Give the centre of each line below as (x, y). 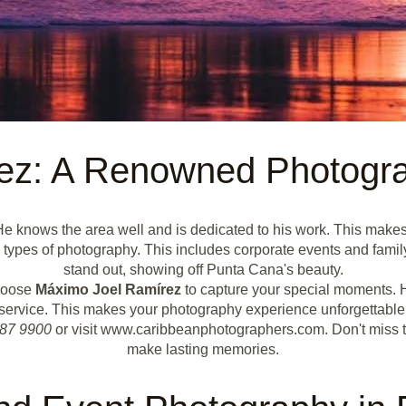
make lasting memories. (203, 350)
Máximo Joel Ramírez (108, 290)
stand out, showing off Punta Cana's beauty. (203, 270)
